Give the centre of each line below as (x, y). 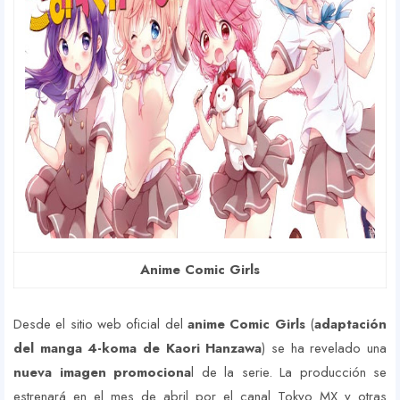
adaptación (351, 325)
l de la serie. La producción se (289, 373)
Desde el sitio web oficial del (100, 325)
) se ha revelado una (325, 349)
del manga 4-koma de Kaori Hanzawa (138, 349)
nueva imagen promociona (102, 373)
